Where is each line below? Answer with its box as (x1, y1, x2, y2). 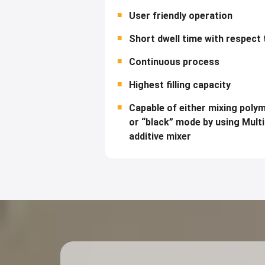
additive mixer (129, 131, 191, 142)
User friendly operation (129, 10, 232, 21)
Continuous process (129, 56, 219, 67)
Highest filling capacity (129, 79, 231, 91)
